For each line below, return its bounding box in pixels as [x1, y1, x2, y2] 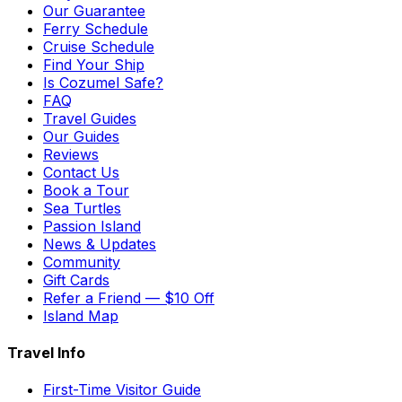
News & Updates [43, 234, 156, 253]
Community [43, 252, 120, 271]
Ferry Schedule [43, 19, 148, 38]
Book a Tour [43, 180, 129, 199]
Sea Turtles [43, 198, 121, 217]
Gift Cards [43, 270, 109, 289]
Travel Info [7, 344, 85, 363]
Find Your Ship [43, 55, 144, 74]
